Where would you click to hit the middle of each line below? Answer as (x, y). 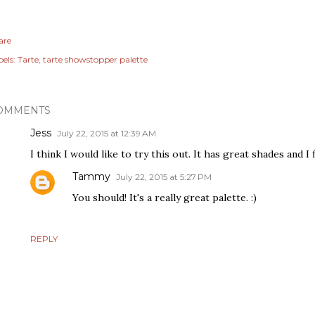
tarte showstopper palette (95, 60)
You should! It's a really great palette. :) (165, 198)
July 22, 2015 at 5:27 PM (164, 177)
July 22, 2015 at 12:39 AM (107, 134)
